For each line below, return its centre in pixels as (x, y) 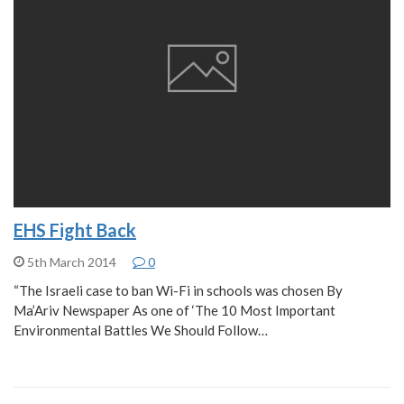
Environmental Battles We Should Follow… (141, 330)
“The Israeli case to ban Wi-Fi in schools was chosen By (178, 290)
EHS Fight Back (75, 230)
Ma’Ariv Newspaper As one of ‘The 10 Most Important (174, 310)
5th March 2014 (72, 262)
